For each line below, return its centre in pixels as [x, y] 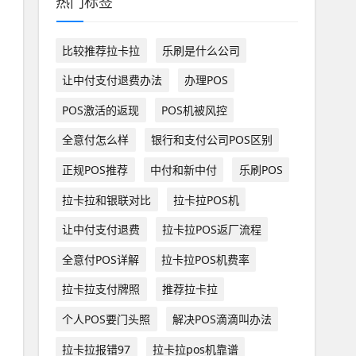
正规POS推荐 [95, 170]
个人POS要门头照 [106, 319]
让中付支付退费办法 [112, 80]
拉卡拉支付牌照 [101, 289]
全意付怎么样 [96, 140]
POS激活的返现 [101, 110]
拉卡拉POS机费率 [205, 259]
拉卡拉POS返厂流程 [211, 230]
